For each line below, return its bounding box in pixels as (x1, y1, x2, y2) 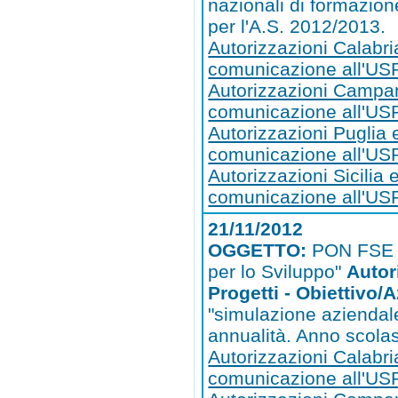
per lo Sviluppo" (208, 261, 347, 283)
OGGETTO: (208, 240, 313, 261)
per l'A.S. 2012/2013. (208, 16, 386, 37)
